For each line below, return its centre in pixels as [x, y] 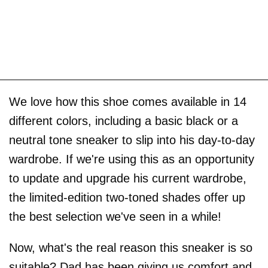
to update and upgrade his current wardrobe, [128, 178]
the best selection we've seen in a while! [115, 216]
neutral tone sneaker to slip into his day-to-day [132, 140]
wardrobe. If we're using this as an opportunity [132, 159]
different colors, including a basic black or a [124, 121]
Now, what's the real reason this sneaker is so [131, 247]
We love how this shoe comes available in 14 [128, 101]
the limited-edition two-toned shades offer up [127, 197]
